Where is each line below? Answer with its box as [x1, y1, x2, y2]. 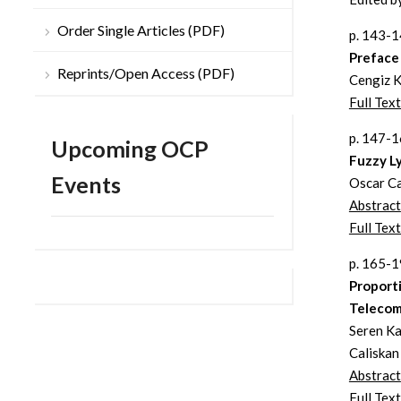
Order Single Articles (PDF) [57, 21, 225, 39]
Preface [348, 49, 399, 66]
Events [51, 171, 121, 199]
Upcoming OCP [51, 135, 209, 163]
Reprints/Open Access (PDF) [57, 64, 235, 82]
